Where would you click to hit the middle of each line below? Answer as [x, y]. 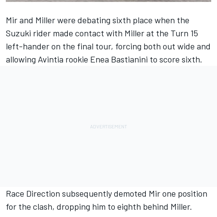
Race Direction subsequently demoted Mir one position [107, 193]
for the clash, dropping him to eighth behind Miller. [99, 206]
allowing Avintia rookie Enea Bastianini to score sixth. [104, 59]
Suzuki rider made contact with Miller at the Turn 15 [102, 33]
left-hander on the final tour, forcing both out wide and [108, 46]
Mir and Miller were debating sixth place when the [98, 20]
